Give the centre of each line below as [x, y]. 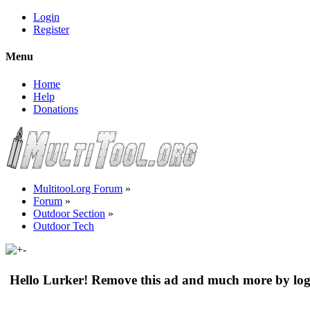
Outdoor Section [69, 213]
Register [51, 29]
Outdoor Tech [64, 226]
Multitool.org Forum [78, 188]
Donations [56, 109]
